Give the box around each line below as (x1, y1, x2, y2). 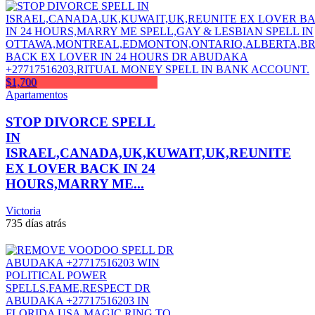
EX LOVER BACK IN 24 (6, 160, 155, 176)
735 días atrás (6, 217, 66, 230)
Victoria (6, 205, 41, 217)
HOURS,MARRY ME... (6, 176, 144, 191)
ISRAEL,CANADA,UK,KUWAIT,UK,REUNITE (6, 145, 291, 160)
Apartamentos (6, 88, 67, 101)
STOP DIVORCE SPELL (6, 114, 155, 129)
